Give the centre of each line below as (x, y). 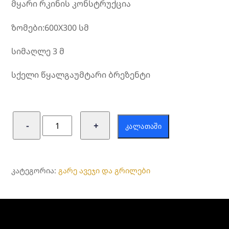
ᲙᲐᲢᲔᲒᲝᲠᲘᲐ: (35, 170)
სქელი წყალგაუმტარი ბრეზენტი (81, 74)
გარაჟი (58, 145)
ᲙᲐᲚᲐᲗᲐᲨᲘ (143, 127)
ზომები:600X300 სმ (50, 27)
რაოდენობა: (69, 118)
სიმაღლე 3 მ (38, 51)
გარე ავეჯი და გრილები (105, 170)
